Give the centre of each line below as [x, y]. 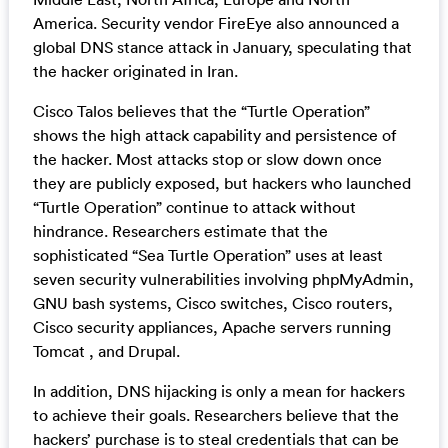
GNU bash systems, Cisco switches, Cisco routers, [212, 303]
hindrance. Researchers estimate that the [180, 231]
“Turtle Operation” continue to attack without [194, 207]
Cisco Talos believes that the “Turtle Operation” [201, 111]
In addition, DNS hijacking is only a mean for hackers [218, 391]
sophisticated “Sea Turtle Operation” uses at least [207, 255]
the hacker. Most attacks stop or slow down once [207, 159]
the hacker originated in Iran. [135, 71]
